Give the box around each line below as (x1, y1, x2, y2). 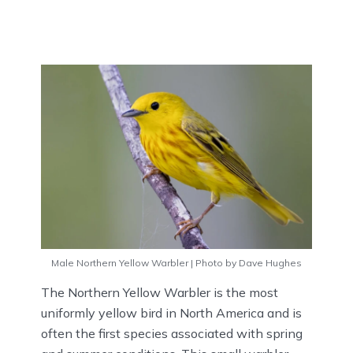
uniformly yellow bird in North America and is (41, 305, 302, 321)
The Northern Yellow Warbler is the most (41, 284, 278, 301)
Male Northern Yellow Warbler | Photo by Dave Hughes (51, 257, 302, 269)
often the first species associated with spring (41, 325, 303, 342)
